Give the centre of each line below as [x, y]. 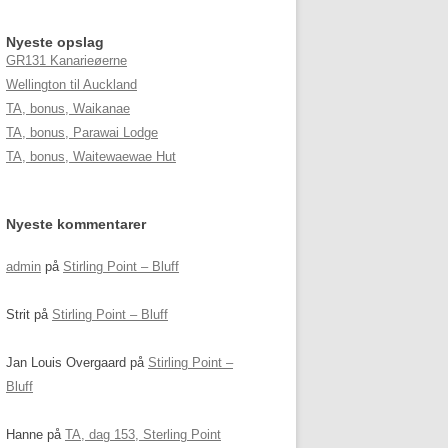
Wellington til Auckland [71, 84]
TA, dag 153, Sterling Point [143, 434]
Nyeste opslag [55, 42]
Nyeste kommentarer [76, 224]
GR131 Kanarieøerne [66, 60]
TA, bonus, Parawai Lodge [82, 132]
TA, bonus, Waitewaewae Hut [91, 156]
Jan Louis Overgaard [66, 362]
